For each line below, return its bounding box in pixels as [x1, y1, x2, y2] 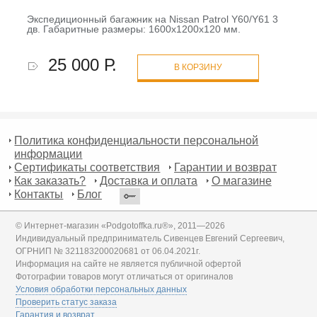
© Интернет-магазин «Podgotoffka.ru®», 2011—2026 [16, 220, 226, 231]
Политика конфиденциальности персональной [14, 134, 259, 146]
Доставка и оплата [100, 174, 198, 187]
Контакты [14, 188, 64, 200]
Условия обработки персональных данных [16, 284, 188, 294]
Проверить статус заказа [16, 296, 117, 307]
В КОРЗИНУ [173, 62, 222, 73]
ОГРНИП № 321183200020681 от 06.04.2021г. [16, 246, 201, 256]
